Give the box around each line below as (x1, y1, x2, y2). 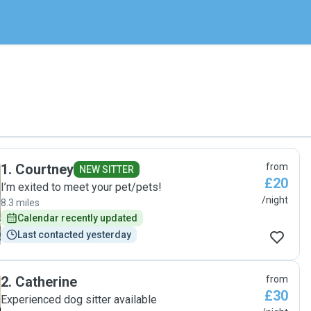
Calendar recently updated (17, 212, 137, 224)
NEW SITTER (79, 164, 134, 175)
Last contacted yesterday (17, 229, 131, 240)
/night (262, 194, 288, 205)
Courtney (15, 161, 74, 178)
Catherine (15, 274, 77, 290)
